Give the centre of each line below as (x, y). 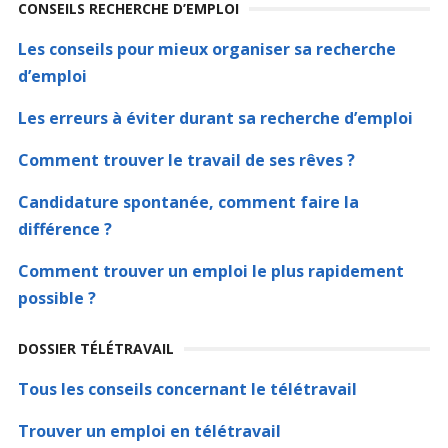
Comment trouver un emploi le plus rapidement (210, 271)
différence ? (64, 229)
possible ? (56, 298)
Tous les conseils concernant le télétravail (187, 389)
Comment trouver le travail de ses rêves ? (186, 160)
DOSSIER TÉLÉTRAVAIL (95, 348)
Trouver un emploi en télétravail (149, 431)
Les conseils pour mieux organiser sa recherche (206, 49)
